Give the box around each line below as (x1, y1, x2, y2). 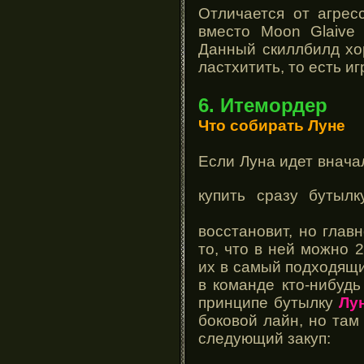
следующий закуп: (198, 329, 331, 347)
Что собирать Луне (198, 116, 345, 134)
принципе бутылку (198, 293, 339, 311)
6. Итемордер (198, 93, 327, 116)
